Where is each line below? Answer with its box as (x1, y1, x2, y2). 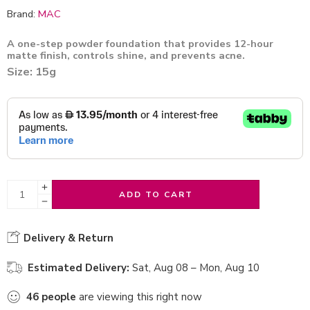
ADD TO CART (118, 188, 193, 200)
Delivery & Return (21, 230, 113, 245)
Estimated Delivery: (28, 260, 129, 275)
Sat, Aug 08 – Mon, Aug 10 (132, 260, 259, 275)
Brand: (7, 7, 35, 21)
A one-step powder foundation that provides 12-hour (7, 37, 273, 51)
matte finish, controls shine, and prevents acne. (7, 48, 245, 63)
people (42, 289, 76, 304)
